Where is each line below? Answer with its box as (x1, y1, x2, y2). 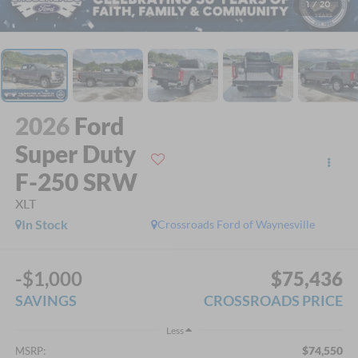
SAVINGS (14, 291, 77, 309)
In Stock (21, 217, 68, 233)
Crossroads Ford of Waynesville (157, 217, 316, 232)
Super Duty (14, 139, 137, 169)
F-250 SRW (14, 167, 137, 197)
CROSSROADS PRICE (204, 291, 344, 309)
